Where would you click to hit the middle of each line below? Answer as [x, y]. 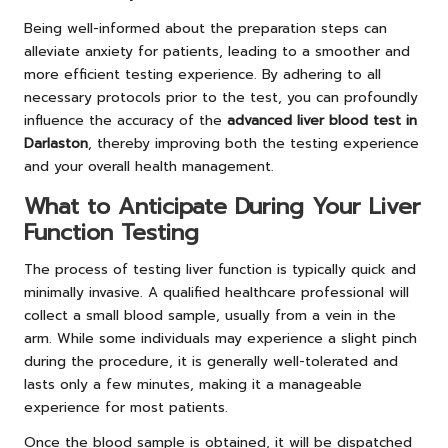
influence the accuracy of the [125, 121]
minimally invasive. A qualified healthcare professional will [216, 293]
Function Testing [111, 233]
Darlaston [56, 144]
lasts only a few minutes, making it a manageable [193, 385]
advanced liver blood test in [322, 121]
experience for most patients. [126, 408]
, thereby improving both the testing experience [253, 144]
